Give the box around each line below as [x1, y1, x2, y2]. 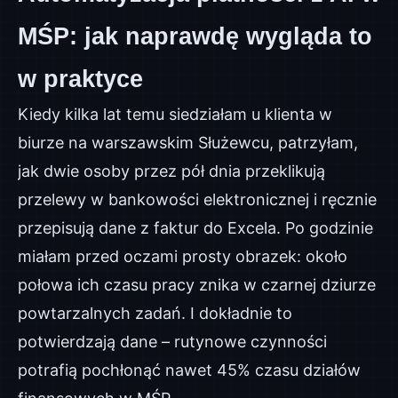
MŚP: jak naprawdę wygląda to [18, 23, 372, 50]
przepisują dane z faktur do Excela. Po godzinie [18, 219, 373, 237]
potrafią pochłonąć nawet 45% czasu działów [18, 361, 361, 379]
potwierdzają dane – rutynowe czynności [18, 332, 327, 351]
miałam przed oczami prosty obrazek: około [18, 247, 347, 266]
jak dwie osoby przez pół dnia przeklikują [18, 162, 325, 180]
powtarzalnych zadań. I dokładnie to [18, 304, 292, 322]
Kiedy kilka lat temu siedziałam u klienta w [18, 105, 332, 123]
